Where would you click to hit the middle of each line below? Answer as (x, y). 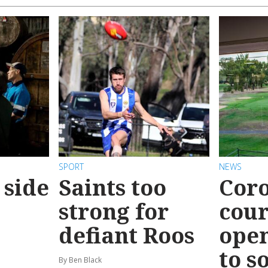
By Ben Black (80, 260)
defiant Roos (127, 236)
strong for (114, 212)
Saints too (112, 188)
